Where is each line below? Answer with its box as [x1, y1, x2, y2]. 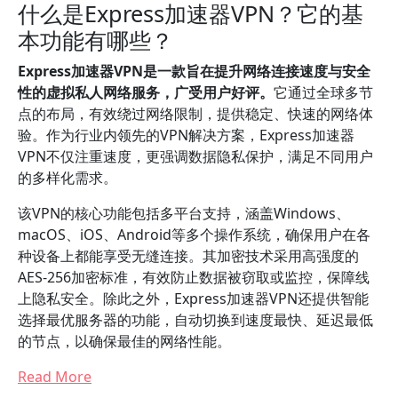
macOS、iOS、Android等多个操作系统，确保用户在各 [18, 225, 370, 244]
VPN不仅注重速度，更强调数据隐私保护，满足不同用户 [18, 147, 373, 166]
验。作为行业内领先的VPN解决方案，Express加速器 [18, 125, 354, 145]
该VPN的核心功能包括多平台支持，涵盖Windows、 [18, 203, 350, 223]
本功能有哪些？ [18, 25, 173, 55]
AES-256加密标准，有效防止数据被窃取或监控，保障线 [18, 267, 370, 287]
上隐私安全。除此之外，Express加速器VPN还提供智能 [18, 289, 369, 308]
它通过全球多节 [274, 83, 373, 102]
